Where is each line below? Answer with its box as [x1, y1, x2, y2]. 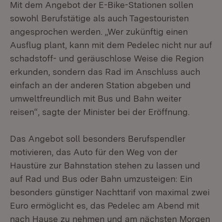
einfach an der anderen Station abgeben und [10, 80, 191, 90]
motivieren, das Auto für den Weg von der [10, 147, 177, 157]
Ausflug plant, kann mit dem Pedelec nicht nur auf [10, 40, 212, 50]
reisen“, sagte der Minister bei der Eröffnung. [10, 107, 190, 117]
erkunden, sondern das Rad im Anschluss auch [10, 66, 200, 77]
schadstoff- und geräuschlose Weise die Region [10, 53, 204, 63]
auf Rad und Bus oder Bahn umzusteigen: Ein [10, 173, 192, 184]
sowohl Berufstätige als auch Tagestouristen [10, 13, 189, 23]
